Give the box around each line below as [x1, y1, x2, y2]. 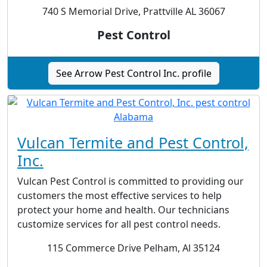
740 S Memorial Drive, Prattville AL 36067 [42, 5, 225, 18]
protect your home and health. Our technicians [17, 203, 229, 217]
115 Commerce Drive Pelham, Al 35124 [47, 241, 220, 255]
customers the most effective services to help [17, 189, 222, 203]
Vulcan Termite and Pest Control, [17, 132, 249, 153]
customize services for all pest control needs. [17, 218, 221, 231]
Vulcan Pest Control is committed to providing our [17, 175, 244, 188]
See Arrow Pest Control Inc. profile [55, 67, 212, 80]
